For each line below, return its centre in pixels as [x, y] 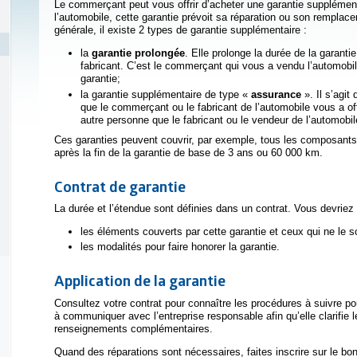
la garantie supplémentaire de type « [165, 94]
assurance [276, 94]
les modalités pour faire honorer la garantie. [180, 247]
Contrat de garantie [120, 186]
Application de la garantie [140, 281]
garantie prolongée [138, 53]
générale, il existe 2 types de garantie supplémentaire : [180, 30]
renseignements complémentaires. [133, 328]
